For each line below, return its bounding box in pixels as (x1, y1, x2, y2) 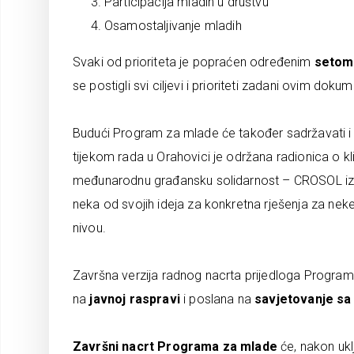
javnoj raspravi (89, 292, 180, 307)
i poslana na (179, 292, 255, 307)
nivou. (73, 220, 106, 235)
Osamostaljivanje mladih (104, 18, 242, 33)
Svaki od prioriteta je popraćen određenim (73, 55, 314, 70)
